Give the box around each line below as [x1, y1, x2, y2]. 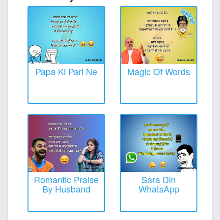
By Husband [42, 182, 90, 195]
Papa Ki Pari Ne [35, 64, 97, 78]
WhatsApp [138, 182, 179, 195]
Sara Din [141, 172, 176, 186]
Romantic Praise [34, 172, 99, 186]
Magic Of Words [127, 64, 190, 78]
